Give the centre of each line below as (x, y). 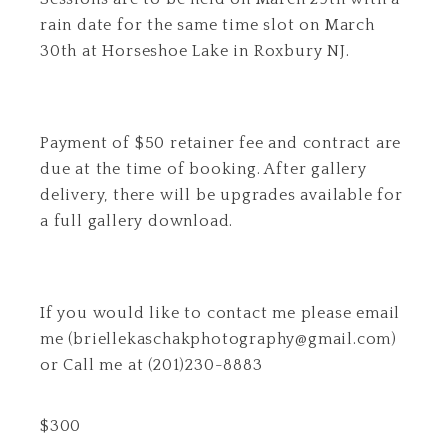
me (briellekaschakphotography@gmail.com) (218, 339)
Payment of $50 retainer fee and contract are (221, 143)
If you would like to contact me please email (220, 313)
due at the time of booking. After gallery (203, 169)
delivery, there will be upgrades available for (221, 195)
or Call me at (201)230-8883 (151, 365)
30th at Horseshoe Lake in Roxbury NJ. (195, 51)
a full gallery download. (137, 221)
